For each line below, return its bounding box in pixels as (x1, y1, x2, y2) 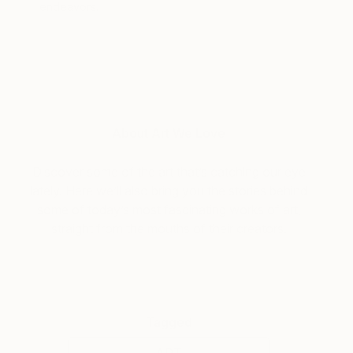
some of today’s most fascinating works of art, (36, 201, 301, 217)
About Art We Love (112, 124, 225, 141)
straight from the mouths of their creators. (50, 220, 287, 236)
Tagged (145, 314, 192, 330)
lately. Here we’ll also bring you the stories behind (30, 182, 307, 199)
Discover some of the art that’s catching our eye (32, 163, 306, 180)
